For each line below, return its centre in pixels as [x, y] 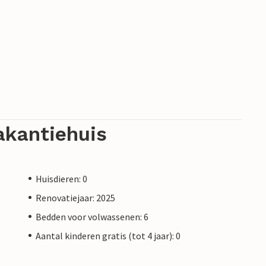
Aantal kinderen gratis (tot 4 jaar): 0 [108, 235]
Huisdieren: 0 [61, 178]
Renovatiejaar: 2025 [75, 197]
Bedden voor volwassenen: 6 [92, 216]
